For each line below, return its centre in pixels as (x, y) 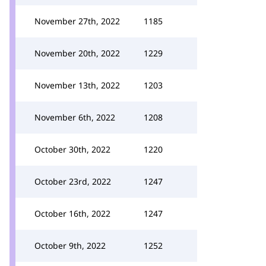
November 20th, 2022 (77, 53)
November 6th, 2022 (75, 117)
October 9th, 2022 (70, 246)
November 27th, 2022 (77, 21)
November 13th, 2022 (77, 85)
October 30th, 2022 (72, 149)
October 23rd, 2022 (73, 181)
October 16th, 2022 (72, 213)
